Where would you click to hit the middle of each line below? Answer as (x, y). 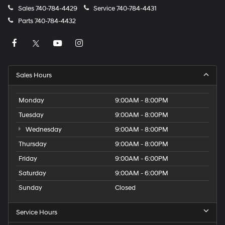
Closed (125, 188)
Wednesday (43, 130)
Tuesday (31, 115)
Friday (28, 159)
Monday (31, 101)
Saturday (32, 174)
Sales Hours (34, 76)
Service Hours (37, 213)
